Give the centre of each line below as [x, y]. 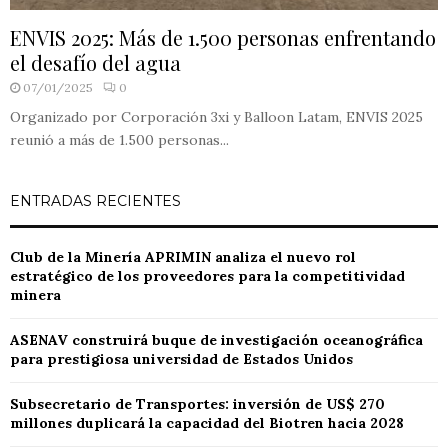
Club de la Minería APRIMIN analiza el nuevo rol [183, 257]
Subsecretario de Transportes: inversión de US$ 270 [197, 404]
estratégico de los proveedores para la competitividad [207, 276]
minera [35, 295]
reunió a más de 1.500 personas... [119, 140]
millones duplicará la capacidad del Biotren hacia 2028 [207, 423]
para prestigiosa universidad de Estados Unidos [181, 359]
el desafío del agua [95, 63]
